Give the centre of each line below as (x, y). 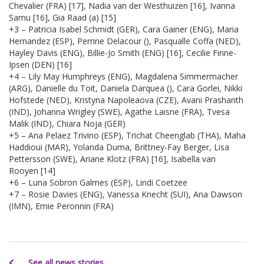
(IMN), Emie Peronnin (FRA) (61, 206)
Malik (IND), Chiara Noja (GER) (67, 123)
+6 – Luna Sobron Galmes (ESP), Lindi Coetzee (98, 182)
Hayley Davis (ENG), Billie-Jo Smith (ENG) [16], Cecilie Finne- (123, 52)
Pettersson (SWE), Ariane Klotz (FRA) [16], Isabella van (112, 159)
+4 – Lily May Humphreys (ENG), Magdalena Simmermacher (123, 76)
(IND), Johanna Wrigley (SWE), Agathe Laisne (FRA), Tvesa (119, 111)
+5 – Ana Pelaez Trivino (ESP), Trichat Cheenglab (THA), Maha (127, 135)
